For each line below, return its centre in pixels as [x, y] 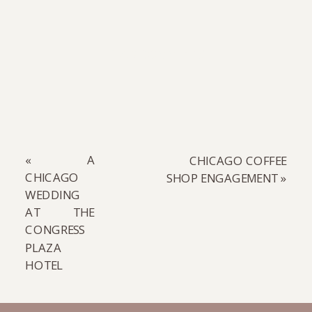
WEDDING [53, 195]
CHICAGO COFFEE [238, 161]
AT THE [60, 212]
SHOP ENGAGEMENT [222, 178]
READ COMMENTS [156, 54]
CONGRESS [55, 229]
